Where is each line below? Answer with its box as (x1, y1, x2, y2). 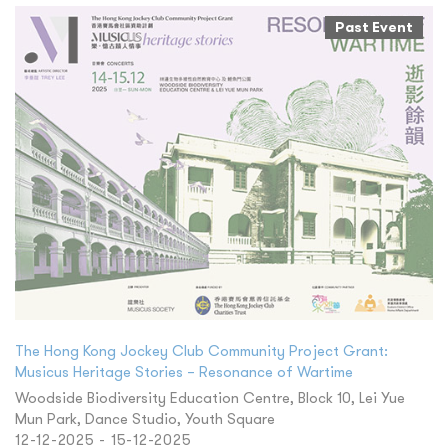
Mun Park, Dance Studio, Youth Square (15, 408, 275, 428)
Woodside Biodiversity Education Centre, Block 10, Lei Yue (15, 387, 405, 407)
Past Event (335, 18, 413, 36)
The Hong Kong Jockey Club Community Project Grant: (15, 340, 388, 360)
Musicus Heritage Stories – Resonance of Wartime (15, 361, 353, 381)
